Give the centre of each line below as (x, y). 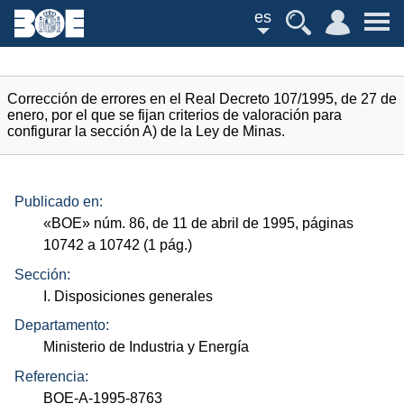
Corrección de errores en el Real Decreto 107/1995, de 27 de (202, 99)
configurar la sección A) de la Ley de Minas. (146, 131)
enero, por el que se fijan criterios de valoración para (174, 115)
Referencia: (51, 376)
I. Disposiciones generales (129, 296)
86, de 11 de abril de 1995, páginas (240, 224)
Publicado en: (59, 202)
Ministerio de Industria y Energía (147, 347)
